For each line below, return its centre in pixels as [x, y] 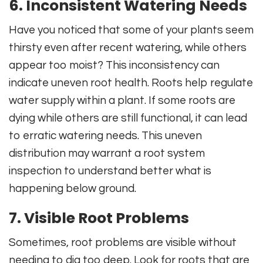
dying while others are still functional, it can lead [128, 118]
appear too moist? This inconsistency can [114, 65]
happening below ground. [73, 188]
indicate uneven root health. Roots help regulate [131, 82]
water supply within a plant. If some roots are [122, 100]
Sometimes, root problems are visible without [123, 242]
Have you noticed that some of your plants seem [131, 30]
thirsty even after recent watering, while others [128, 47]
